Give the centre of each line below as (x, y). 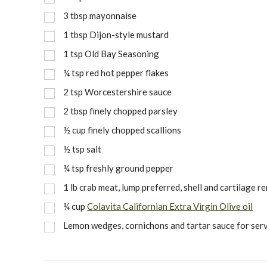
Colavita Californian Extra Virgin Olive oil (170, 206)
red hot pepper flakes (128, 72)
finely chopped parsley (134, 111)
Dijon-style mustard (129, 34)
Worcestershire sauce (128, 91)
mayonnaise (113, 15)
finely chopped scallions (135, 130)
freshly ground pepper (130, 168)
